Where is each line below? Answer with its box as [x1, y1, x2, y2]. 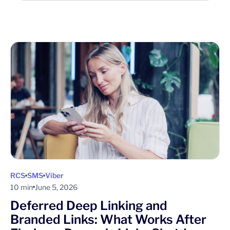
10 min [10, 182, 33, 191]
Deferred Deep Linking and [10, 198, 167, 213]
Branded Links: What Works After [10, 212, 206, 227]
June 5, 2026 [35, 182, 78, 191]
